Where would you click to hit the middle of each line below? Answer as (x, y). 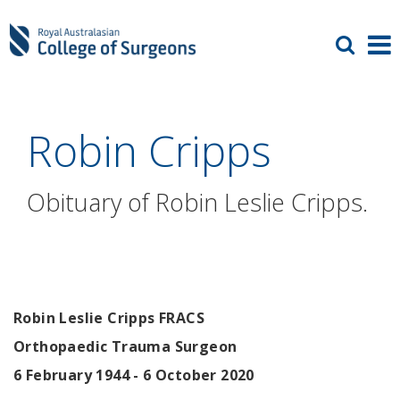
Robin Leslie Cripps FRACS (109, 318)
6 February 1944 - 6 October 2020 (134, 375)
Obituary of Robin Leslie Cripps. (197, 202)
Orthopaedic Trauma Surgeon (125, 346)
